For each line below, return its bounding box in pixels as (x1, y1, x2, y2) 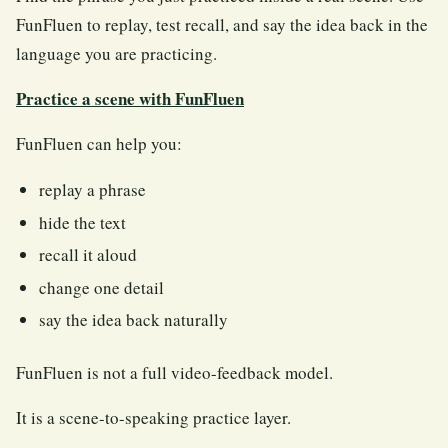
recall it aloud (39, 243, 138, 267)
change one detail (39, 275, 165, 299)
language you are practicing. (16, 42, 217, 66)
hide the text (39, 210, 127, 234)
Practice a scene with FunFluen (16, 86, 244, 112)
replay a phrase (39, 178, 147, 202)
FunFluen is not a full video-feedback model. (16, 360, 333, 384)
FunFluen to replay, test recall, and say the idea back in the (16, 13, 428, 37)
